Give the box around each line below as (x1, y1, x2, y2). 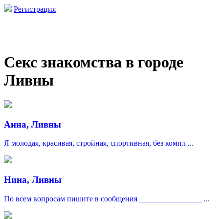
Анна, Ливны (4, 119, 61, 130)
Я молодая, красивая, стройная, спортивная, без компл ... (4, 139, 194, 148)
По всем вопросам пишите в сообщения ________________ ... (4, 194, 210, 203)
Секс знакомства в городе (4, 53, 183, 71)
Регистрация (14, 5, 56, 13)
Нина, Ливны (4, 175, 62, 185)
